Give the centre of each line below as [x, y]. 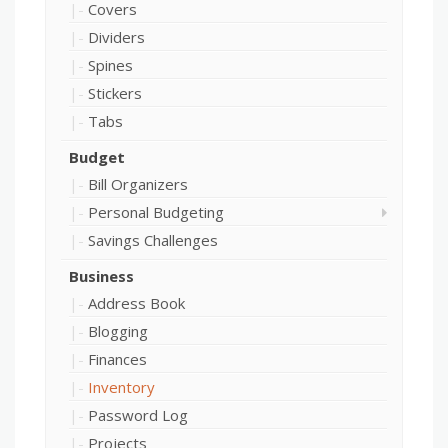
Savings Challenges [153, 240]
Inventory [121, 387]
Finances [117, 359]
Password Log [138, 415]
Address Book [136, 303]
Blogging [118, 331]
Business [101, 276]
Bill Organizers [138, 184]
